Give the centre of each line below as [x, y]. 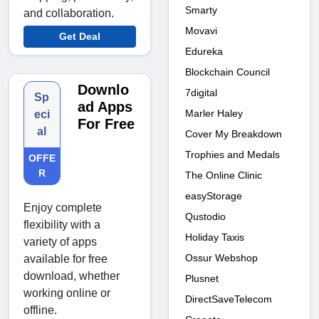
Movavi [201, 30]
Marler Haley [214, 113]
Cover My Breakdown [234, 134]
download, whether [72, 276]
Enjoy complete [63, 208]
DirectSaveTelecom [229, 299]
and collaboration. [69, 14]
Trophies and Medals [232, 154]
